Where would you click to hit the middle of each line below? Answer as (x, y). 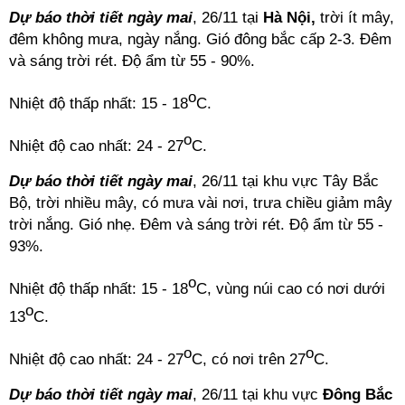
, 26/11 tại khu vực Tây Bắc (286, 182)
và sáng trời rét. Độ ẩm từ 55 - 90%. (132, 61)
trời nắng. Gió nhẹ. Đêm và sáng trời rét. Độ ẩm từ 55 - (196, 225)
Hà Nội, (292, 18)
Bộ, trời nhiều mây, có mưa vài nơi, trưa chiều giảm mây (201, 203)
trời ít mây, (357, 18)
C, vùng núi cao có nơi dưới (291, 288)
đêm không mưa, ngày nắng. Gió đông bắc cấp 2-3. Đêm (200, 39)
